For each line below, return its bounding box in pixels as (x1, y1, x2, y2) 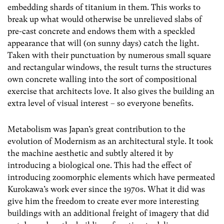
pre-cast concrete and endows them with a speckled (7, 26, 195, 36)
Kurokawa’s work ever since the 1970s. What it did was (7, 184, 205, 194)
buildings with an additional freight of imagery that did (7, 208, 209, 218)
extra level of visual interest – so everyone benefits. (7, 98, 193, 108)
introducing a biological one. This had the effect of (7, 160, 191, 170)
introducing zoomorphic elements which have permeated (7, 172, 215, 182)
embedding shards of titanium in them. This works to (7, 2, 200, 12)
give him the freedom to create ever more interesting (7, 196, 199, 206)
